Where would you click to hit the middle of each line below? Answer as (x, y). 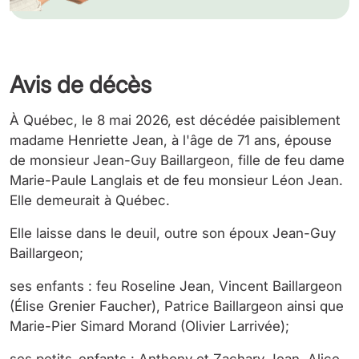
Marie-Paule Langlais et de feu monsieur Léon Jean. (176, 180)
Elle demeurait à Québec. (90, 200)
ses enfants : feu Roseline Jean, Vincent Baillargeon (176, 286)
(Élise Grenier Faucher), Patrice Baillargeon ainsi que (177, 306)
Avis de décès (81, 85)
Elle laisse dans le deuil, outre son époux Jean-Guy (173, 233)
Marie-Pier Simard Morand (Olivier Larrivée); (149, 326)
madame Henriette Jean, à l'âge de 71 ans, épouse (171, 140)
